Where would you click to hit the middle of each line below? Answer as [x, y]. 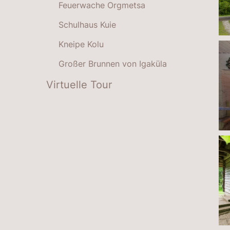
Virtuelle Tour [79, 84]
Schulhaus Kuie [87, 24]
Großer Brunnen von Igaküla [113, 63]
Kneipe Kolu [81, 44]
